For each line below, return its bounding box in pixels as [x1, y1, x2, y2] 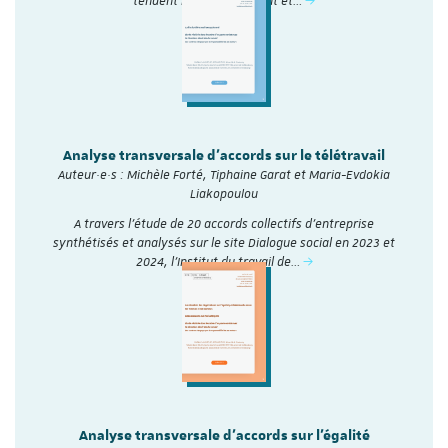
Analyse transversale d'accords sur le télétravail [63, 146, 385, 165]
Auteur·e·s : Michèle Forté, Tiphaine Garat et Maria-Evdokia [58, 166, 390, 183]
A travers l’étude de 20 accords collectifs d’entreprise [74, 215, 374, 232]
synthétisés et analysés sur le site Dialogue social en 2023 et [53, 234, 395, 251]
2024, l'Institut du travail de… [135, 253, 303, 270]
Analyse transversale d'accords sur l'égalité [78, 426, 370, 445]
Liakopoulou [190, 185, 258, 202]
